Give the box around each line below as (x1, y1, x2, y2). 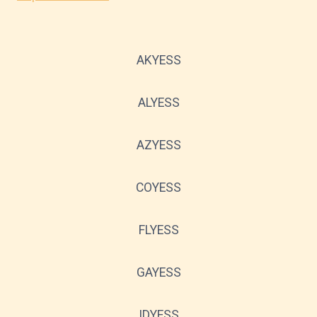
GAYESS (136, 265, 181, 279)
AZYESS (136, 137, 181, 152)
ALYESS (137, 95, 180, 110)
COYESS (136, 180, 181, 195)
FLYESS (138, 222, 179, 237)
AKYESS (136, 52, 181, 67)
